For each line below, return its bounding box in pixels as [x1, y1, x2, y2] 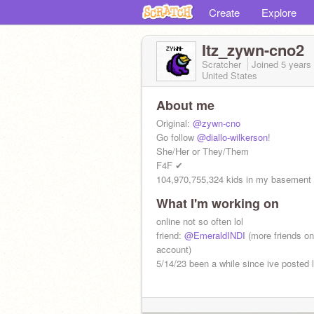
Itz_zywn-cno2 [202, 39, 304, 61]
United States [202, 69, 257, 82]
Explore [261, 5, 296, 20]
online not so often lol [156, 214, 243, 228]
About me [156, 96, 214, 114]
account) [156, 243, 191, 256]
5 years [281, 57, 311, 71]
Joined [252, 57, 281, 71]
